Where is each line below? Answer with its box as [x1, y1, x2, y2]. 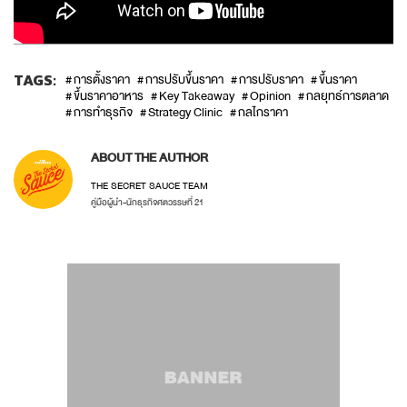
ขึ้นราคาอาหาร [74, 86, 144, 107]
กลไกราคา [238, 103, 288, 124]
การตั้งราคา [74, 70, 130, 91]
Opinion [250, 86, 291, 107]
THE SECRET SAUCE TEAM [91, 178, 208, 194]
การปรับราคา [239, 70, 303, 91]
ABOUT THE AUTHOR [91, 148, 208, 169]
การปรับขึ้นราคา [145, 70, 223, 91]
